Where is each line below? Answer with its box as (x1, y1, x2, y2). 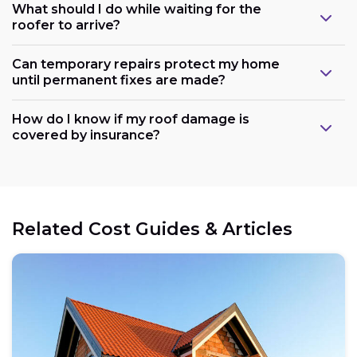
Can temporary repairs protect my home (12, 56, 280, 72)
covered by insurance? (12, 127, 160, 143)
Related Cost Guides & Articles (12, 218, 292, 240)
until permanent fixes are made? (12, 72, 226, 88)
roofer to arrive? (12, 17, 120, 33)
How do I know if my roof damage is (12, 111, 249, 127)
